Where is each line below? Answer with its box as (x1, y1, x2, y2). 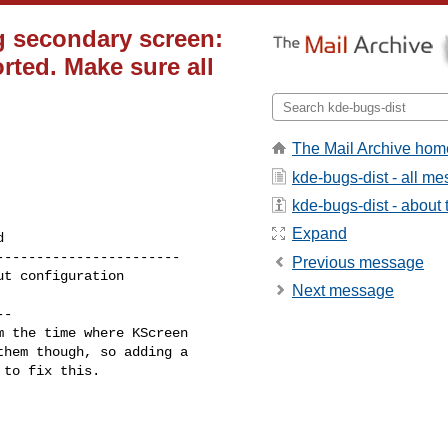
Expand (292, 225, 347, 243)
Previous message (292, 253, 424, 271)
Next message (292, 282, 394, 300)
